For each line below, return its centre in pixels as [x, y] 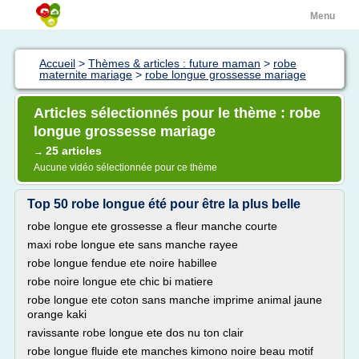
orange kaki [57, 314]
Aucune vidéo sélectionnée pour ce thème [125, 167]
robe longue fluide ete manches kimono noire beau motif [170, 351]
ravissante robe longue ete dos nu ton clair [135, 333]
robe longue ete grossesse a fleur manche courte [152, 226]
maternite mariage [86, 75]
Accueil [57, 63]
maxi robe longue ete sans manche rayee [133, 244]
